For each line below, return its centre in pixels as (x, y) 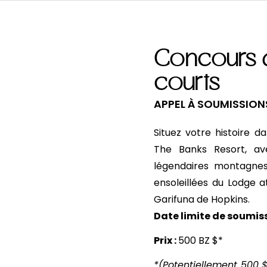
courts (187, 84)
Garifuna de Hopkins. (202, 200)
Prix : (166, 241)
